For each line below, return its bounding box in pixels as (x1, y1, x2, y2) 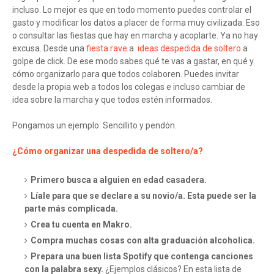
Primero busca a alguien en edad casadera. (31, 175, 209, 185)
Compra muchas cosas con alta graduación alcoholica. (31, 235, 255, 246)
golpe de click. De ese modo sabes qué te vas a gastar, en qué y (12, 56, 254, 67)
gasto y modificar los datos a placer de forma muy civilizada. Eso (12, 18, 260, 28)
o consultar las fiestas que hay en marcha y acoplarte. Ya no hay (12, 31, 258, 41)
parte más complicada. (24, 204, 118, 214)
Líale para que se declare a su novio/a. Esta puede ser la (31, 191, 256, 201)
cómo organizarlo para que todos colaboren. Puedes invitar (12, 69, 239, 80)
